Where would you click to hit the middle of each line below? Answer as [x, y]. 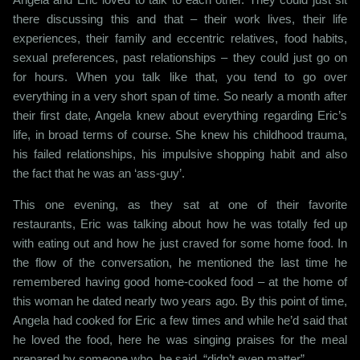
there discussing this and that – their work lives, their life [180, 18]
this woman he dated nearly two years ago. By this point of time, [180, 301]
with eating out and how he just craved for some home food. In [180, 243]
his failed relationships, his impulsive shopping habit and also [180, 153]
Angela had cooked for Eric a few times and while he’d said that [180, 320]
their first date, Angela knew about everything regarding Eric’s [180, 115]
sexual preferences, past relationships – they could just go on [180, 57]
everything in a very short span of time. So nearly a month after [180, 96]
